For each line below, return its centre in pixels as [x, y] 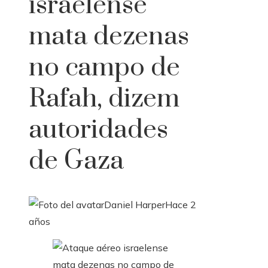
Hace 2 [181, 205]
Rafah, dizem [104, 99]
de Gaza [76, 161]
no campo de [104, 68]
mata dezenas [109, 37]
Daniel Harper [135, 205]
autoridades [98, 130]
